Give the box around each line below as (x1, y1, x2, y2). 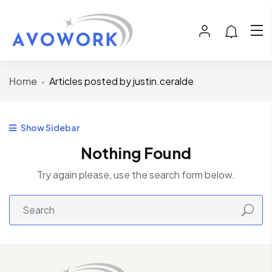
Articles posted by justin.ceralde (49, 75, 194, 88)
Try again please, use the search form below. (37, 168, 235, 182)
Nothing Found (81, 143, 191, 163)
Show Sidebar (19, 122, 80, 134)
